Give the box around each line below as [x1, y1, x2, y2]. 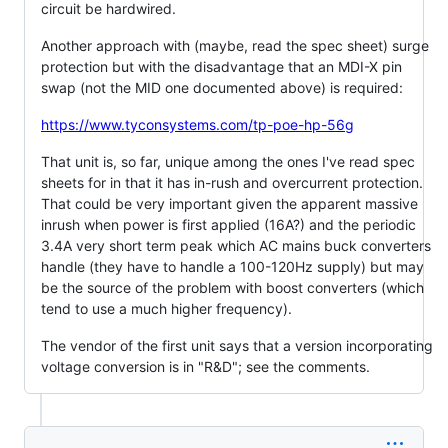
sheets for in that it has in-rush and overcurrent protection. [41, 173, 423, 191]
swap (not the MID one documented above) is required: [41, 78, 403, 96]
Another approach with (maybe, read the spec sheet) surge [41, 36, 429, 54]
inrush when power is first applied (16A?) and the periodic [41, 215, 416, 233]
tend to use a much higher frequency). [41, 299, 292, 317]
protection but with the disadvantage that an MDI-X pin [41, 57, 402, 75]
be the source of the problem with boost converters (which [41, 278, 424, 296]
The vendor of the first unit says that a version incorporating [41, 336, 433, 354]
